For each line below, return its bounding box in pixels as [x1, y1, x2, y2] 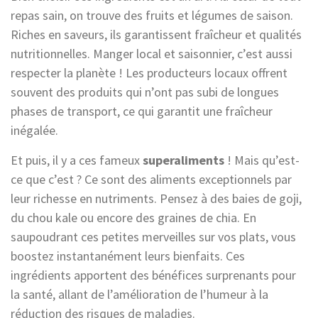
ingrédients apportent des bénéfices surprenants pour [11, 266, 296, 283]
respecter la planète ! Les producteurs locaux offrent [11, 64, 287, 81]
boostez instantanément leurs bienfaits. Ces [11, 247, 245, 264]
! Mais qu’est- [224, 151, 300, 168]
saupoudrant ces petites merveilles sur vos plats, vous [11, 228, 296, 245]
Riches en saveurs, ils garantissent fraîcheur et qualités [11, 26, 302, 43]
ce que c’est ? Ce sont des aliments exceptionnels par [11, 170, 292, 187]
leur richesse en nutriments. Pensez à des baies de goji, [11, 190, 302, 207]
